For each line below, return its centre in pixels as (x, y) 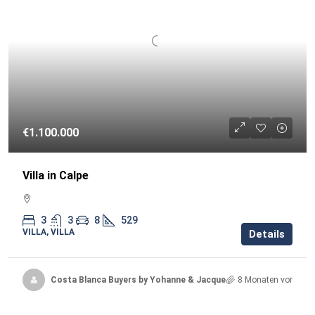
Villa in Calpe (56, 175)
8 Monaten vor (265, 279)
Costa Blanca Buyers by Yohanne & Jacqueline (145, 279)
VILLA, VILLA (49, 232)
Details (267, 234)
